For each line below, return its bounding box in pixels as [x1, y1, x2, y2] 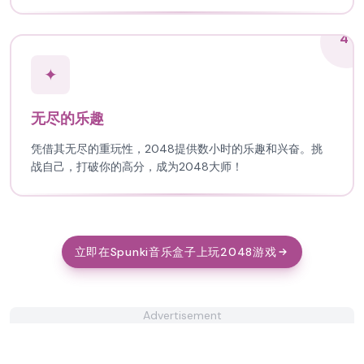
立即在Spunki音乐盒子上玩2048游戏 [74, 245, 277, 259]
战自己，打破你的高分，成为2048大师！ [31, 159, 243, 174]
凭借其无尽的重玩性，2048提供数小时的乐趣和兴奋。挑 [31, 141, 323, 156]
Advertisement [142, 308, 222, 323]
